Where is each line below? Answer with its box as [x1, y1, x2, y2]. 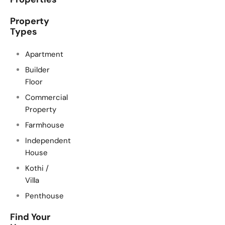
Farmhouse [25, 120, 64, 130]
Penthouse [25, 190, 64, 201]
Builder [25, 64, 50, 75]
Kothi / [25, 163, 49, 173]
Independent [25, 135, 71, 146]
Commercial [25, 92, 68, 102]
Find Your [10, 210, 50, 223]
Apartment [25, 49, 63, 59]
